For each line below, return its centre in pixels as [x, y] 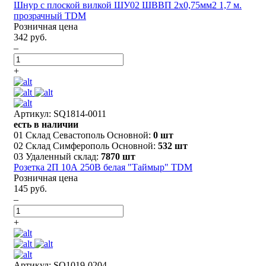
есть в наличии [46, 124]
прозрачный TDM [50, 15]
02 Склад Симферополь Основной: [86, 145]
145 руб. [30, 188]
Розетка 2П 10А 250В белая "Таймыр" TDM [103, 167]
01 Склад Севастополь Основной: [83, 135]
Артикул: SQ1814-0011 [60, 113]
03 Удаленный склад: [57, 156]
